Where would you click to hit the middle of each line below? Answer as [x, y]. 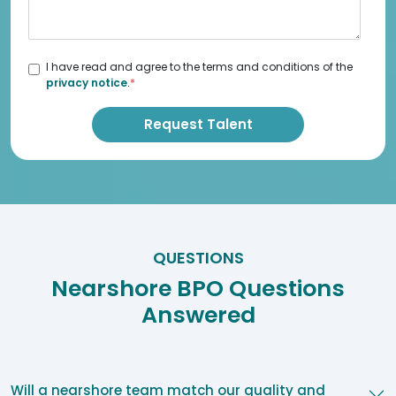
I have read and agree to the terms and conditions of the [199, 67]
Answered [198, 315]
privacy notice [87, 83]
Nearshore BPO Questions [198, 289]
